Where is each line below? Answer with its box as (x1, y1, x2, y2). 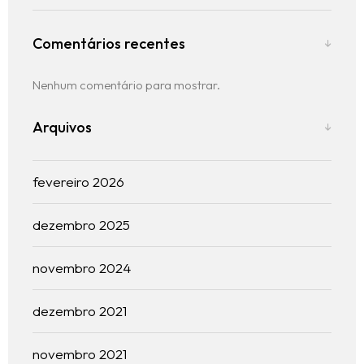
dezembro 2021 (32, 302, 127, 320)
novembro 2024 (32, 259, 131, 277)
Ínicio (158, 261, 206, 288)
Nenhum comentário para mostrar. (32, 77, 220, 93)
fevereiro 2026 (32, 173, 124, 191)
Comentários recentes (32, 34, 185, 54)
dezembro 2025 (32, 216, 130, 234)
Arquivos (32, 118, 92, 137)
